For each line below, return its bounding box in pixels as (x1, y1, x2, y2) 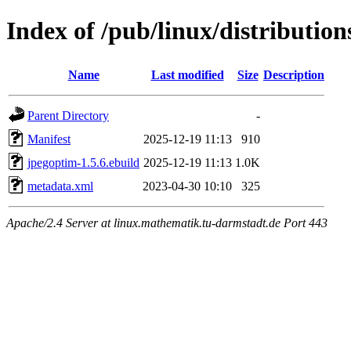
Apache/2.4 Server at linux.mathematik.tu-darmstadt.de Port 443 (6, 215, 327, 230)
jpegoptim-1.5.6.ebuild (27, 155, 139, 169)
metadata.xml (27, 179, 93, 193)
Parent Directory (27, 108, 109, 122)
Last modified (150, 67, 224, 81)
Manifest (27, 132, 71, 146)
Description (263, 67, 324, 81)
